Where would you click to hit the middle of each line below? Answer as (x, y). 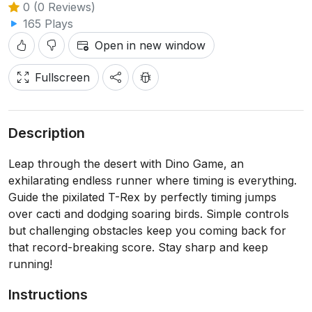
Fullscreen (62, 77)
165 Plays (46, 24)
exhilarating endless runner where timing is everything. (153, 180)
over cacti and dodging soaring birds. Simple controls (149, 214)
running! (30, 264)
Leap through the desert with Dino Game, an (126, 164)
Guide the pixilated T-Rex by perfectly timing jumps (142, 197)
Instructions (48, 295)
